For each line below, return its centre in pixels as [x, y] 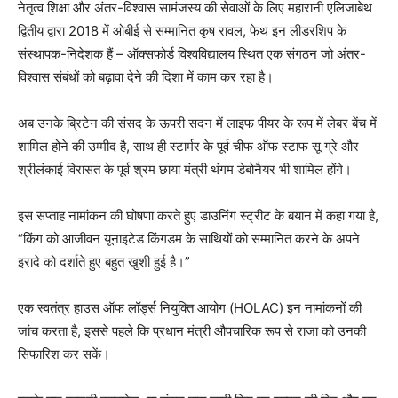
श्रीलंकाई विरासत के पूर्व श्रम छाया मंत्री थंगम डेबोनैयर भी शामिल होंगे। [185, 169]
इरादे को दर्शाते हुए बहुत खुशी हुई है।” [104, 261]
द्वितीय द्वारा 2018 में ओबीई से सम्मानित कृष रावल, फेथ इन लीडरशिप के [182, 30]
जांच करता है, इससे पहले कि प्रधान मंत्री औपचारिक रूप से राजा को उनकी [192, 330]
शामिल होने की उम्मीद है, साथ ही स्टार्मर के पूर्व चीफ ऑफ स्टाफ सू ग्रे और [188, 146]
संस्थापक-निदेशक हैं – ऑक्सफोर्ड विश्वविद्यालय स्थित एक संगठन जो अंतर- [192, 53]
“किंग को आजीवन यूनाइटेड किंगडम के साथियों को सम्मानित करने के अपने [189, 238]
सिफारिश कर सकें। [64, 354]
